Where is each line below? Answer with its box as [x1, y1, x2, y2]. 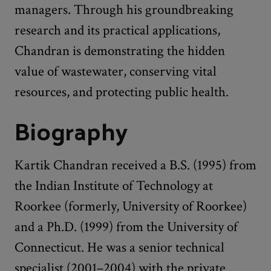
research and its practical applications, [15, 21, 220, 39]
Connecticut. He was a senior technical [15, 238, 224, 256]
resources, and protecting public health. [15, 82, 229, 101]
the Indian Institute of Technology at [15, 176, 213, 195]
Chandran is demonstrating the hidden [15, 41, 225, 60]
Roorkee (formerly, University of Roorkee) [15, 197, 247, 215]
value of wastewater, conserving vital [15, 62, 217, 80]
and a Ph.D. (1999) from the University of [15, 217, 238, 236]
